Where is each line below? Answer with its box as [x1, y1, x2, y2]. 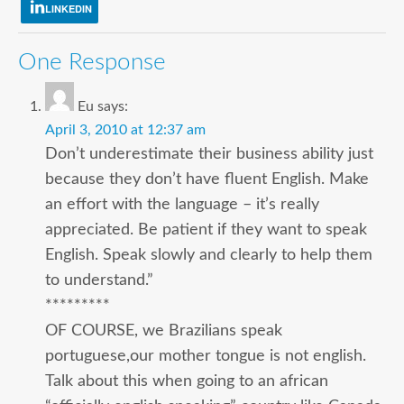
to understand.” [45, 272, 153, 289]
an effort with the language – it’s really [45, 197, 319, 213]
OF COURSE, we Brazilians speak [45, 323, 282, 339]
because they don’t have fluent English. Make [45, 171, 369, 188]
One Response [18, 50, 166, 75]
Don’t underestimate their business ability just [45, 146, 373, 162]
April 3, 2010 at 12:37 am [45, 123, 206, 138]
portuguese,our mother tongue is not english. [45, 348, 366, 364]
